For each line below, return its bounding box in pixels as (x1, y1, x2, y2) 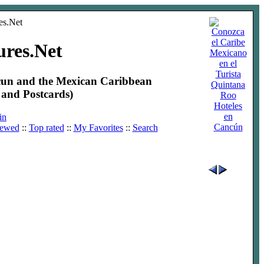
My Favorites (73, 122, 123, 133)
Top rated (28, 122, 64, 133)
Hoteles (214, 101, 242, 111)
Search (132, 122, 158, 133)
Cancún (213, 122, 243, 132)
